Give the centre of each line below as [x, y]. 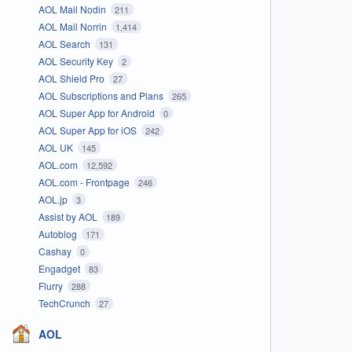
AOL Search [65, 43]
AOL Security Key [77, 60]
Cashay [56, 251]
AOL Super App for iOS [88, 130]
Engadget [60, 268]
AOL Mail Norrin [73, 26]
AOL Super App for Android [97, 112]
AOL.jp [54, 199]
